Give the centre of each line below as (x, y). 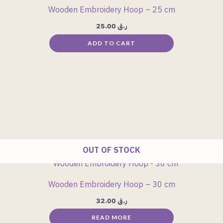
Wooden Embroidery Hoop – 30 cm (111, 185)
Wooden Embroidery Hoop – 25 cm (111, 10)
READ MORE (111, 218)
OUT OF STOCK (111, 151)
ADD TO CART (111, 43)
